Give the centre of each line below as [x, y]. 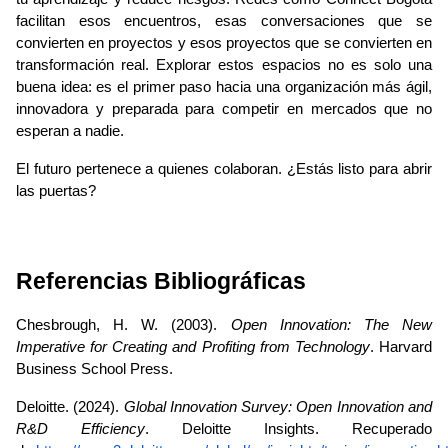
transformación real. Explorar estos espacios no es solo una [224, 65]
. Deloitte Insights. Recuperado [288, 429]
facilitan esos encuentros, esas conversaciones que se [224, 21]
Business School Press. [94, 369]
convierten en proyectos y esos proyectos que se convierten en [224, 43]
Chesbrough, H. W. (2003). [123, 325]
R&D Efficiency [80, 429]
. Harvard [401, 347]
